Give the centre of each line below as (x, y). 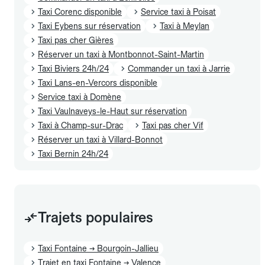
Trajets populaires (96, 217)
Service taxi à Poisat (178, 12)
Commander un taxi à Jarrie (179, 68)
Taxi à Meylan (185, 26)
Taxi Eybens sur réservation (89, 26)
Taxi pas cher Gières (76, 40)
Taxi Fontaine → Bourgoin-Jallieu (98, 248)
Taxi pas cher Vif (173, 125)
